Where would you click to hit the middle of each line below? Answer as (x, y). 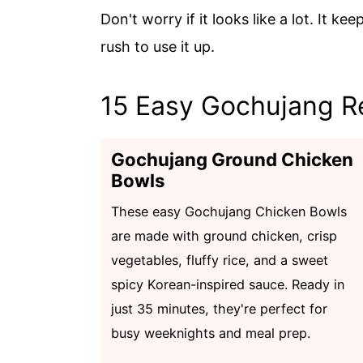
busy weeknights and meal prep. (211, 333)
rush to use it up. (158, 47)
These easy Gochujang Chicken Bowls (229, 212)
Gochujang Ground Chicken (232, 160)
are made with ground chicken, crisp (224, 236)
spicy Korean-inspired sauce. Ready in (228, 285)
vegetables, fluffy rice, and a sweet (220, 261)
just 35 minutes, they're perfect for (219, 309)
